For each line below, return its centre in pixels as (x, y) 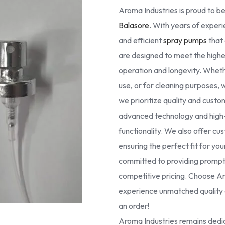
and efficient (141, 40)
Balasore (134, 25)
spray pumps (185, 40)
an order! (134, 206)
